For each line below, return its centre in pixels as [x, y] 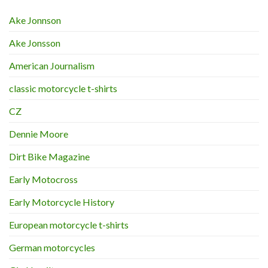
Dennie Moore [39, 133]
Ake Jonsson [35, 42]
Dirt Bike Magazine [49, 156]
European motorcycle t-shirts [69, 224]
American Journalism [52, 65]
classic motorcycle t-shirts [63, 88]
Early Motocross [43, 179]
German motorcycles [52, 247]
